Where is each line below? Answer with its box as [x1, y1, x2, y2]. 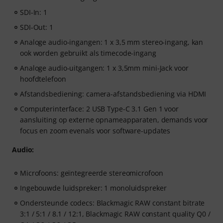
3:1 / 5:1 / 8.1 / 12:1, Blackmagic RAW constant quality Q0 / [20, 209, 211, 219]
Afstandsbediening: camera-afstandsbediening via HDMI [20, 89, 207, 99]
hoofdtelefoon [20, 74, 66, 84]
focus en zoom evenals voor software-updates [20, 126, 171, 136]
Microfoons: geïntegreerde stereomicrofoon [20, 168, 163, 178]
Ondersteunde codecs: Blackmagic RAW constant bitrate [20, 198, 205, 208]
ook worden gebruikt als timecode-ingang [20, 48, 156, 58]
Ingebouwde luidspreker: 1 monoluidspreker [20, 183, 167, 193]
